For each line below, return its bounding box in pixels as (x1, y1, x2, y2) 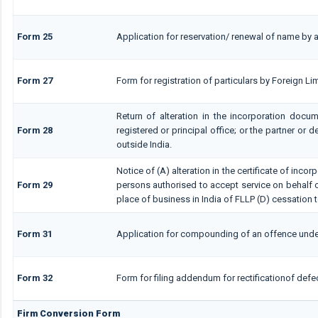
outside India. (116, 138, 172, 150)
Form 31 (16, 228, 53, 239)
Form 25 (16, 31, 53, 42)
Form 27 (16, 75, 53, 86)
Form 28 (16, 124, 53, 136)
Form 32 (16, 272, 53, 283)
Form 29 (16, 179, 53, 190)
